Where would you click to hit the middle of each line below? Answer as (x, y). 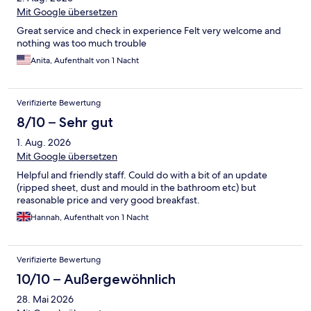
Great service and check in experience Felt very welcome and (149, 31)
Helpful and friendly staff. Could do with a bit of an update (142, 175)
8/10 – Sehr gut (65, 123)
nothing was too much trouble (82, 43)
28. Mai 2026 (45, 300)
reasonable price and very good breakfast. (108, 200)
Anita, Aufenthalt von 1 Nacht (85, 61)
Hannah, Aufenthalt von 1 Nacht (90, 218)
